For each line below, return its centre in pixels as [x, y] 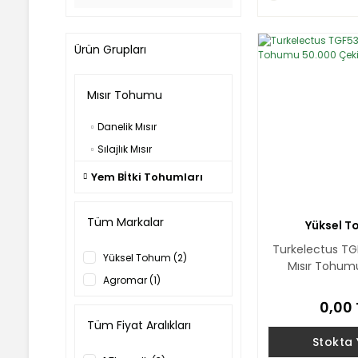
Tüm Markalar [125, 222]
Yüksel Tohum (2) [145, 258]
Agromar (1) [132, 280]
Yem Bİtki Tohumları [147, 177]
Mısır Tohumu [125, 95]
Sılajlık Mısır [125, 149]
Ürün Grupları [110, 50]
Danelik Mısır [127, 127]
